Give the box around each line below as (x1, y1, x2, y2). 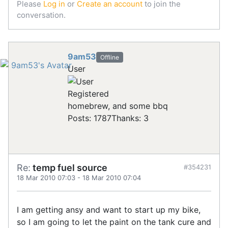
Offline (100, 53, 119, 61)
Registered (68, 89, 109, 99)
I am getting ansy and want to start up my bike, (17, 205, 201, 215)
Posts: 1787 (68, 113, 111, 124)
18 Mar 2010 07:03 (17, 174, 75, 182)
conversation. (17, 10, 66, 20)
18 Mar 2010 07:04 (82, 174, 141, 182)
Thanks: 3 (111, 113, 149, 124)
